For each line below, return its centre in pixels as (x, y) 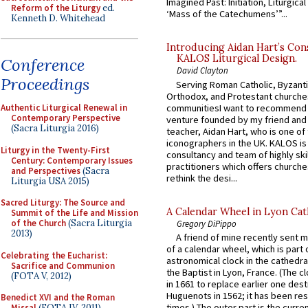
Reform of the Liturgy (56, 8)
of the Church (38, 223)
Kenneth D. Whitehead (58, 18)
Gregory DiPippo (207, 223)
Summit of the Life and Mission (75, 213)
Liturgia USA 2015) (50, 181)
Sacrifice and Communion (63, 265)
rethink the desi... (202, 178)
